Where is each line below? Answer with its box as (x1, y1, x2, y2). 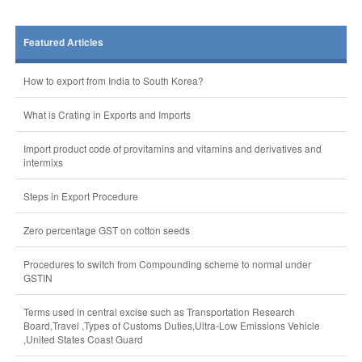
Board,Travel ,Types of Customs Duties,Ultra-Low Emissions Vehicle (23, 318, 320, 332)
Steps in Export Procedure (23, 189, 138, 203)
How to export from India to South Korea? (23, 74, 204, 87)
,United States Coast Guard (23, 332, 143, 346)
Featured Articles (23, 36, 103, 49)
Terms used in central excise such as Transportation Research (23, 305, 295, 318)
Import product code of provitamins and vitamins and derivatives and (23, 141, 322, 155)
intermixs (23, 155, 63, 169)
